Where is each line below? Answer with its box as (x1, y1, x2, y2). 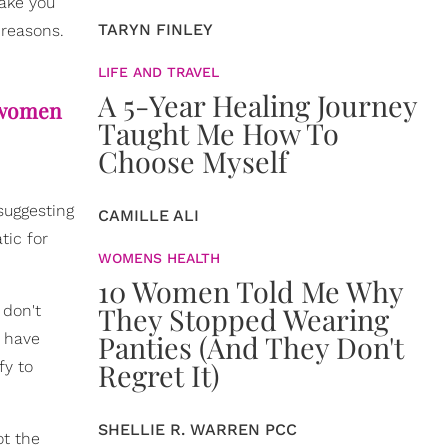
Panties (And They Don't (98, 328, 404, 366)
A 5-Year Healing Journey (98, 86, 417, 124)
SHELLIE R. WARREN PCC (98, 420, 297, 439)
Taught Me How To (98, 114, 339, 152)
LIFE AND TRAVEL (98, 64, 219, 80)
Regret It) (98, 356, 219, 394)
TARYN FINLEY (98, 20, 213, 39)
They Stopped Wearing (98, 300, 389, 338)
